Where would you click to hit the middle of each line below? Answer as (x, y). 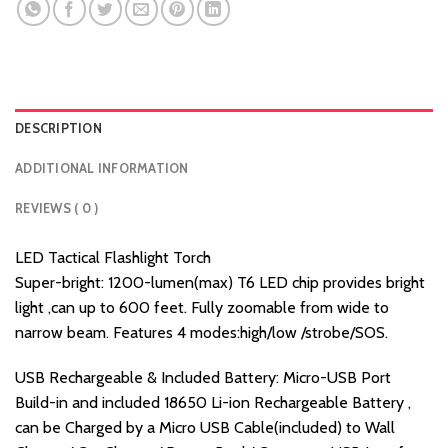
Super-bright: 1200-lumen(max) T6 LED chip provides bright (220, 282)
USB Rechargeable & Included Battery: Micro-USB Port (203, 378)
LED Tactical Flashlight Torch (113, 257)
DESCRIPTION (58, 128)
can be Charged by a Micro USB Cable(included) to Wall (205, 428)
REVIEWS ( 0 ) (57, 208)
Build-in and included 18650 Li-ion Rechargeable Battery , (213, 403)
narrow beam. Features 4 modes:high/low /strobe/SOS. (201, 332)
